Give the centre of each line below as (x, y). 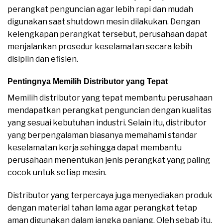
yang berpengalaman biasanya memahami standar (102, 135)
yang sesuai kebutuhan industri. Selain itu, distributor (107, 123)
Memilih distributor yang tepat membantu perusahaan (110, 98)
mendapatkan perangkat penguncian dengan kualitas (110, 111)
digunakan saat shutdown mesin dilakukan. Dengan (104, 21)
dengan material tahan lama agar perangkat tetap (102, 208)
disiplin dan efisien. (43, 59)
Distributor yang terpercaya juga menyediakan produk (110, 196)
